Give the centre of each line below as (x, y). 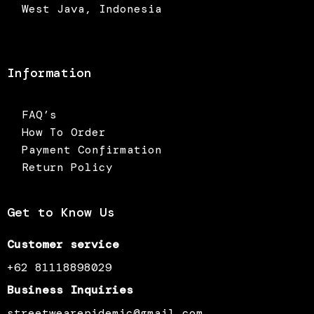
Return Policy (67, 167)
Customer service (63, 244)
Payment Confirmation (91, 149)
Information (49, 73)
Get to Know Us (61, 212)
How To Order (63, 132)
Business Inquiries (70, 290)
